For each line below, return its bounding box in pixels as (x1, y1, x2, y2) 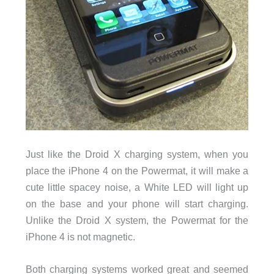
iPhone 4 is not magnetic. (25, 231, 135, 243)
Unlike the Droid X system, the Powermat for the (25, 215, 249, 226)
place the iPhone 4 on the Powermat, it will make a (25, 165, 249, 177)
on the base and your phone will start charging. (25, 198, 249, 210)
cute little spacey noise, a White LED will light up (25, 182, 249, 193)
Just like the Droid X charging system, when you (25, 149, 249, 160)
